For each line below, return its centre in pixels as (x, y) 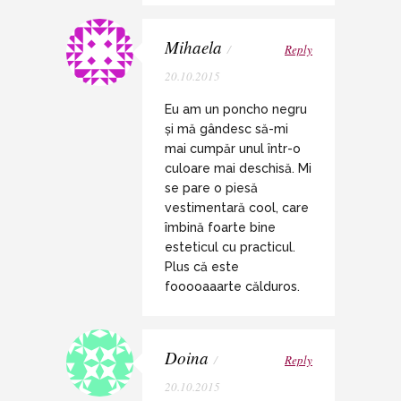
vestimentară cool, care (237, 208)
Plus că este (202, 267)
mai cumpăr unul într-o (233, 149)
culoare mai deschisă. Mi (238, 169)
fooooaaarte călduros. (232, 287)
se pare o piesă (211, 188)
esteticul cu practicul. (230, 247)
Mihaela (193, 47)
